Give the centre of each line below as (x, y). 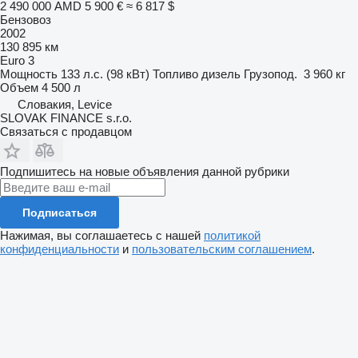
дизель (221, 74)
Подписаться (60, 212)
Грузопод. (270, 74)
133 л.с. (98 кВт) (105, 74)
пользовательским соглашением (222, 249)
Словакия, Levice (65, 104)
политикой (232, 235)
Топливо (175, 74)
